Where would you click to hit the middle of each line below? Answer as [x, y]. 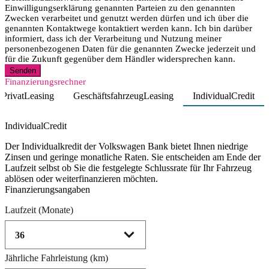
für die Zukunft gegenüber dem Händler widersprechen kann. [120, 59]
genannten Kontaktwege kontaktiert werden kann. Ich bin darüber [128, 28]
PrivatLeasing [28, 95]
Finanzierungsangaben [47, 189]
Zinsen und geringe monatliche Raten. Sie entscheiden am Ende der [133, 157]
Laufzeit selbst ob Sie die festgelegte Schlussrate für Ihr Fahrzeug [128, 168]
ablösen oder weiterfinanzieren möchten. [81, 178]
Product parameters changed [58, 111]
